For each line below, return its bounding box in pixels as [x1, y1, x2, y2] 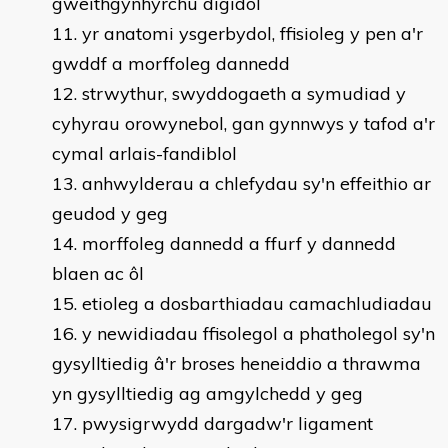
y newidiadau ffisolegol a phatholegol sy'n [82, 322, 435, 345]
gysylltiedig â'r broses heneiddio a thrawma [52, 352, 421, 375]
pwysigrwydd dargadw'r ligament [82, 412, 373, 435]
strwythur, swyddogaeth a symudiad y [82, 82, 406, 105]
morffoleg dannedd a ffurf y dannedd [82, 232, 396, 255]
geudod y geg [52, 202, 168, 225]
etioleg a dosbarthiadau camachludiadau [82, 292, 432, 315]
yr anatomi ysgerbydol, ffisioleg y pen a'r [82, 22, 423, 45]
